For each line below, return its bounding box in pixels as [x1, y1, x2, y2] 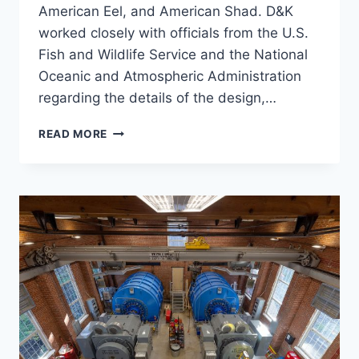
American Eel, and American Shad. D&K [38, 3, 293, 20]
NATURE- [107, 140, 159, 154]
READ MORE [38, 127, 108, 141]
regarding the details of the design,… [38, 90, 276, 107]
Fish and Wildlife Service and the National [38, 46, 308, 63]
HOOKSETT [107, 123, 172, 137]
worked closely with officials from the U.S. [38, 25, 309, 42]
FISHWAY [107, 174, 161, 188]
